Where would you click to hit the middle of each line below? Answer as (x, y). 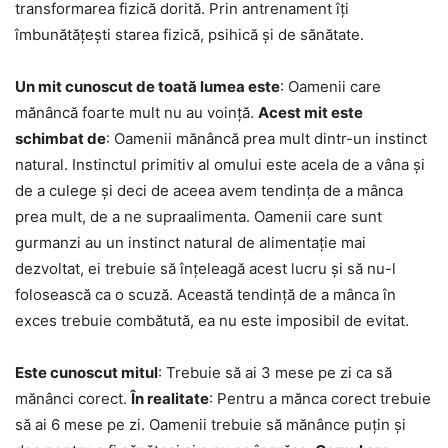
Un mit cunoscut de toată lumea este (147, 87)
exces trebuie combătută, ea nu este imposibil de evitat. (212, 321)
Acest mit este (310, 113)
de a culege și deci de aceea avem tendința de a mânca (209, 191)
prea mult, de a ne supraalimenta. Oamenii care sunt (198, 217)
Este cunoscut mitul (86, 373)
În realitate (170, 399)
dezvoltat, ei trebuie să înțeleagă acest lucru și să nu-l (205, 269)
